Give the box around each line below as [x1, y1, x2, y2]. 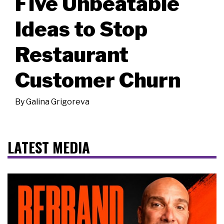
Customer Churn [15, 67, 180, 92]
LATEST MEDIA [7, 136, 90, 157]
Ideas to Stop [15, 16, 147, 41]
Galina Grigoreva [26, 96, 89, 106]
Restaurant [15, 41, 128, 67]
